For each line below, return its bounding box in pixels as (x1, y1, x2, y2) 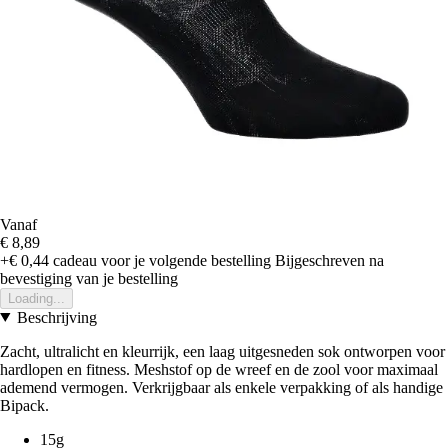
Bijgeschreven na (275, 251, 384, 269)
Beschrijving (16, 308, 97, 326)
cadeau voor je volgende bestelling (49, 251, 271, 269)
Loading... (8, 290, 65, 306)
